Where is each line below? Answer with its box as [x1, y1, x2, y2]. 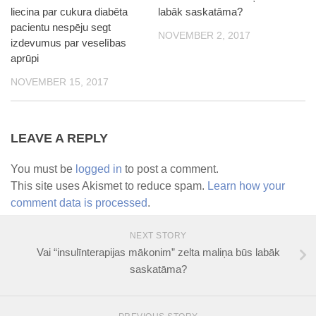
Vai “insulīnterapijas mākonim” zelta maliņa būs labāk [36, 245, 280, 258]
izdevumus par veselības [11, 36, 126, 49]
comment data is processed [11, 196, 147, 209]
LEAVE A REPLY [11, 130, 108, 145]
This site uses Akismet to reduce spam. [11, 179, 207, 192]
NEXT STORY [129, 230, 187, 241]
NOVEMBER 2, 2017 [158, 29, 250, 41]
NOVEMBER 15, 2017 [11, 75, 109, 87]
